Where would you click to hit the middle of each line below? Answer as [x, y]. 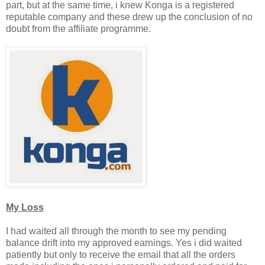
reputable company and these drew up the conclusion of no [129, 17]
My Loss [25, 207]
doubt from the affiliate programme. [78, 28]
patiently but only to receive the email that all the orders [121, 254]
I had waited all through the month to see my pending [116, 231]
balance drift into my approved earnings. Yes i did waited [124, 243]
